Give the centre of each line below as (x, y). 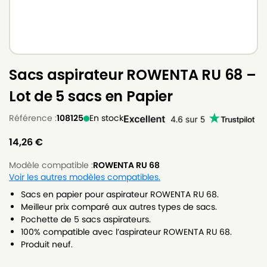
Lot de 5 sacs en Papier (91, 96)
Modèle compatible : (51, 165)
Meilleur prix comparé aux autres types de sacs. (119, 207)
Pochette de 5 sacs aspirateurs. (86, 219)
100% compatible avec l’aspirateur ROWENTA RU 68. (126, 232)
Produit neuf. (47, 244)
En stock (106, 118)
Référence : (33, 118)
